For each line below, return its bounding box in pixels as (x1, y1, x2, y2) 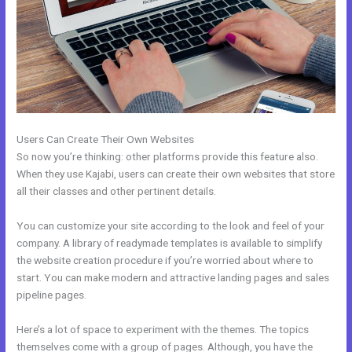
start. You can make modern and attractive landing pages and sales (16, 270, 330, 284)
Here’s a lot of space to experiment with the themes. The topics (16, 322, 310, 335)
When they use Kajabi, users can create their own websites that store (16, 167, 335, 180)
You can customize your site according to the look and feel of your (16, 218, 325, 232)
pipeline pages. (16, 288, 87, 301)
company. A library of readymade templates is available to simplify (16, 236, 323, 249)
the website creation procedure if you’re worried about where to (16, 253, 314, 266)
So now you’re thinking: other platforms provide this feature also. (16, 150, 319, 163)
